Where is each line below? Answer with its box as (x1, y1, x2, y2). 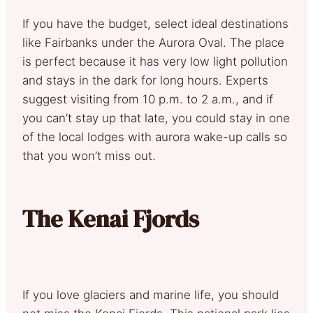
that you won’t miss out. (22, 148, 163, 163)
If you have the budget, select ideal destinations (22, 16, 289, 31)
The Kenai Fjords (22, 202, 209, 235)
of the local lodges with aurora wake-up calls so (22, 129, 287, 144)
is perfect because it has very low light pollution (22, 54, 288, 68)
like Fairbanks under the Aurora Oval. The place (22, 35, 284, 50)
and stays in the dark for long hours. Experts (22, 73, 268, 87)
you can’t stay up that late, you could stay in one (22, 110, 290, 125)
